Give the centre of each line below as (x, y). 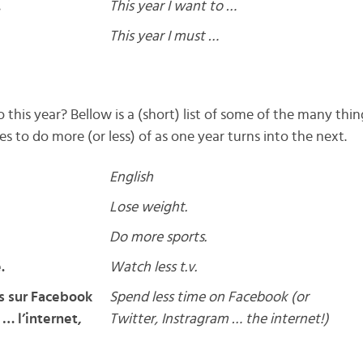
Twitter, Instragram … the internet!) (219, 319)
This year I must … (164, 36)
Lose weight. (148, 207)
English (131, 177)
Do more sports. (158, 237)
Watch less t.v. (153, 267)
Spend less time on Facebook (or (209, 297)
